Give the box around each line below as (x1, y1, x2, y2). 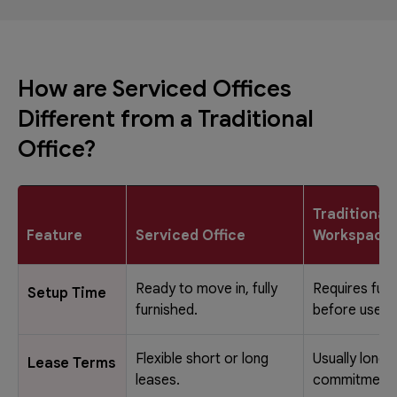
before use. (313, 300, 385, 319)
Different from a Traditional (18, 104, 314, 133)
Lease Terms (27, 354, 115, 372)
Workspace (313, 226, 392, 245)
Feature (27, 226, 82, 245)
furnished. (136, 300, 198, 319)
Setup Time (27, 284, 106, 302)
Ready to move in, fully (136, 279, 277, 298)
